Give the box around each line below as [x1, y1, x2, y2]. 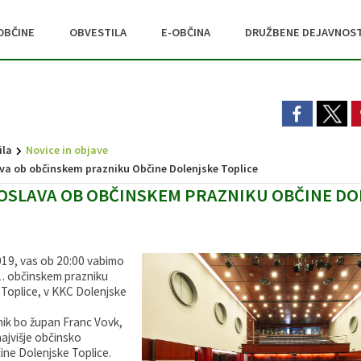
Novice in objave [25, 143, 108, 157]
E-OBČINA [160, 25, 210, 39]
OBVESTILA [68, 25, 127, 39]
